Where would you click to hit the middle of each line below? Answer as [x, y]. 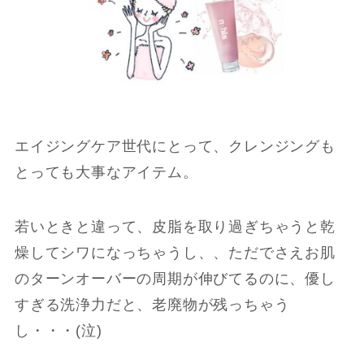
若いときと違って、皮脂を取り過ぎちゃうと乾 [175, 227]
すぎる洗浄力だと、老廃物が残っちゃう [152, 305]
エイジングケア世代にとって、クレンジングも [175, 146]
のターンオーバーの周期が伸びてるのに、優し [175, 279]
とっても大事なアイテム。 [106, 172]
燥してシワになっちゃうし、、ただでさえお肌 [175, 253]
